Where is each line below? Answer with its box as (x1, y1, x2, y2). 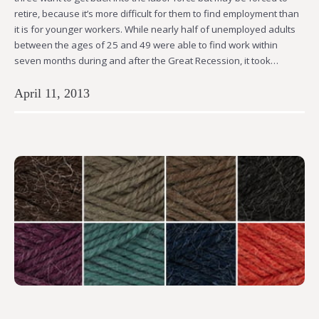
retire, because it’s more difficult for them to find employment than (14, 6, 299, 20)
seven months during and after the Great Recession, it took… (14, 53, 278, 67)
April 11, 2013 (14, 85, 90, 100)
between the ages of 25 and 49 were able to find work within (14, 38, 278, 51)
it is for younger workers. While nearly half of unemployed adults (14, 22, 296, 36)
